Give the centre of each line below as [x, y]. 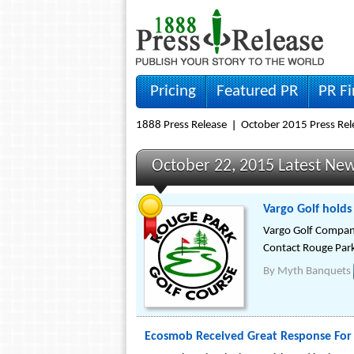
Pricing [173, 91]
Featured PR [257, 91]
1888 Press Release [181, 125]
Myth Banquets [314, 272]
